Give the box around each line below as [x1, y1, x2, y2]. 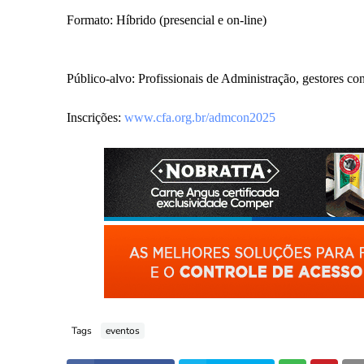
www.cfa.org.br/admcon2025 [124, 110, 275, 124]
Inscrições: [67, 110, 124, 124]
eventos [106, 323, 140, 337]
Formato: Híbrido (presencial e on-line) [67, 13, 266, 27]
